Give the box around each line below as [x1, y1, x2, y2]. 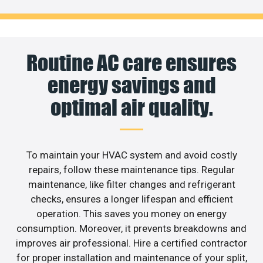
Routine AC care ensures [26, 49, 237, 76]
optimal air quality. [50, 94, 213, 120]
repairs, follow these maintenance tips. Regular [28, 163, 235, 176]
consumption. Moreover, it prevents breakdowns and [16, 222, 247, 234]
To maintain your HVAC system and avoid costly [26, 149, 237, 161]
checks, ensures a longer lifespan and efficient [30, 193, 233, 205]
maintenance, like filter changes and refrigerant [28, 178, 235, 190]
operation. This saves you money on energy [36, 207, 227, 220]
